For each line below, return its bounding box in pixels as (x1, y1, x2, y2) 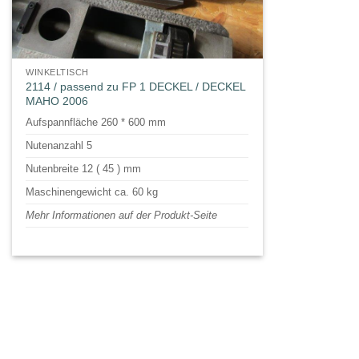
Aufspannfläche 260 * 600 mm (26, 116, 167, 129)
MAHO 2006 (26, 95, 89, 108)
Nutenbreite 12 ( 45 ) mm (26, 163, 142, 175)
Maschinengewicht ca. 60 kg (26, 186, 159, 199)
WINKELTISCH (26, 67, 90, 78)
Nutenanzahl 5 (26, 139, 93, 152)
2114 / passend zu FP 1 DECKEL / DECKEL (26, 80, 246, 94)
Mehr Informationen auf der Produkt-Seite (26, 209, 218, 222)
